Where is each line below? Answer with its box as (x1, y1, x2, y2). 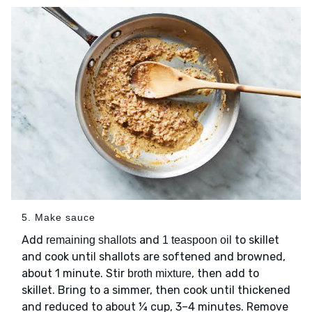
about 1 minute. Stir (22, 267, 127, 281)
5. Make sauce (22, 212, 95, 224)
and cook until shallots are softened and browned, (22, 250, 286, 264)
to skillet (232, 233, 279, 247)
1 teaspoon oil (162, 234, 232, 247)
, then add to (192, 267, 259, 281)
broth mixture (127, 267, 192, 280)
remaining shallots (46, 234, 136, 247)
